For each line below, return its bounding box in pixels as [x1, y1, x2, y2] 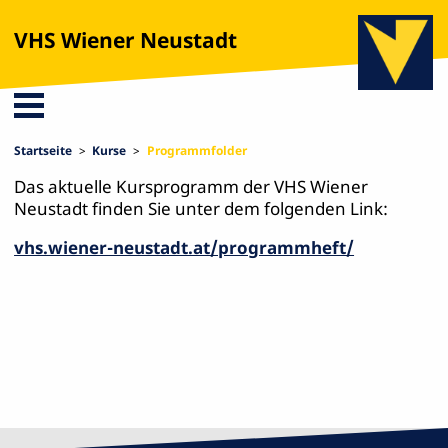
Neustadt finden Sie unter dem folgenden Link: [14, 196, 389, 220]
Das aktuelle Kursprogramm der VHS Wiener [14, 174, 369, 198]
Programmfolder [146, 141, 247, 159]
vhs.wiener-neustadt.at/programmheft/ [14, 235, 355, 259]
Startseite [14, 141, 73, 159]
